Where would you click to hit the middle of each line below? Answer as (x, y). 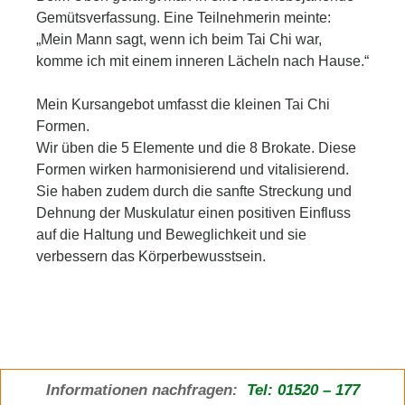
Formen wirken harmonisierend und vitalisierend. (193, 170)
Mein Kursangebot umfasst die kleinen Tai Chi (183, 104)
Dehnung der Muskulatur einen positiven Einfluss (193, 213)
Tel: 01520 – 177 (301, 390)
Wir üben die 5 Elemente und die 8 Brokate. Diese (196, 148)
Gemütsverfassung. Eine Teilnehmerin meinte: (184, 18)
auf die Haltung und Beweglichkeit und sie (171, 235)
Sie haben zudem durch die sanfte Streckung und (194, 191)
